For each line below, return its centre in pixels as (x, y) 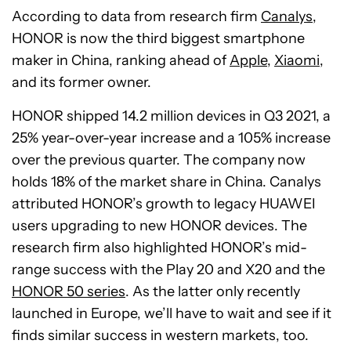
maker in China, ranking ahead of (121, 60)
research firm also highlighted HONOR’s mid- (159, 248)
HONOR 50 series (69, 291)
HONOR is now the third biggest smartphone (158, 38)
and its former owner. (81, 82)
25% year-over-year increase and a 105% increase (171, 138)
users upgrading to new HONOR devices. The (159, 226)
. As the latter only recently (213, 291)
